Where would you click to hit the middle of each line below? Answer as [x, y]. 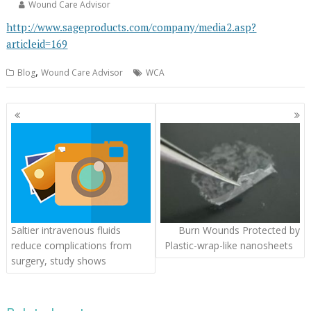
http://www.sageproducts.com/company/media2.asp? [132, 27]
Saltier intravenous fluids [66, 230]
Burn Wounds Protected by [239, 230]
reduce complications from [72, 245]
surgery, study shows [59, 260]
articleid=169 [37, 43]
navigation [46, 127]
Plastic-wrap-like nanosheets [228, 245]
